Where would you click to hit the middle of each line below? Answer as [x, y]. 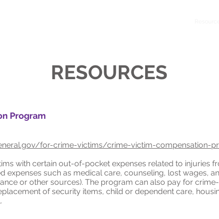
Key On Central [156, 22]
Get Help [106, 22]
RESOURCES [109, 72]
